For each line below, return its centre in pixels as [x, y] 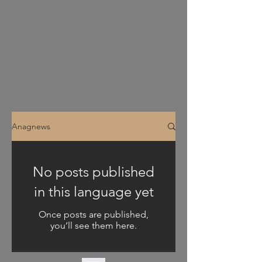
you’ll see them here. [94, 225]
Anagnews [31, 126]
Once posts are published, [94, 214]
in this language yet [94, 192]
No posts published [94, 172]
